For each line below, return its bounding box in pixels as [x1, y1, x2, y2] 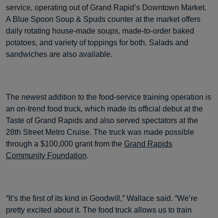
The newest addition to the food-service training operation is [6, 93, 211, 101]
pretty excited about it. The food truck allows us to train [6, 206, 192, 214]
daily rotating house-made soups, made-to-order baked [6, 27, 194, 35]
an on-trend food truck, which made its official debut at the [6, 105, 203, 113]
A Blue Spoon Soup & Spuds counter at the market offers [6, 15, 200, 23]
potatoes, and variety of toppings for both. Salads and [6, 38, 188, 47]
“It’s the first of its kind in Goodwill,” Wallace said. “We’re [6, 194, 198, 202]
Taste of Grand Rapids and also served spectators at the [6, 116, 198, 125]
